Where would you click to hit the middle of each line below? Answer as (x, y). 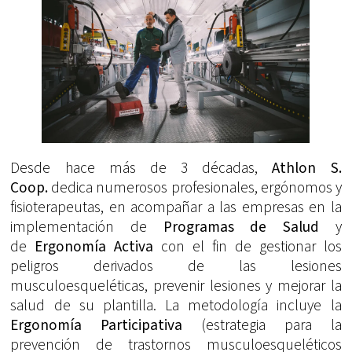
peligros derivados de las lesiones (176, 266)
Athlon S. (307, 168)
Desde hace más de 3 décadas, (141, 168)
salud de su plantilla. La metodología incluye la (176, 305)
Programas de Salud (241, 227)
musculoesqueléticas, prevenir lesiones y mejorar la (176, 286)
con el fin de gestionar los (247, 246)
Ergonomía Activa (94, 246)
